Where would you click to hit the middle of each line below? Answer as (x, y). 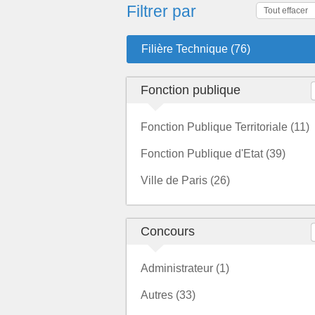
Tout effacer (286, 11)
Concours (168, 231)
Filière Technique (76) (196, 49)
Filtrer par (161, 11)
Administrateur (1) (185, 268)
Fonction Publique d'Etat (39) (213, 154)
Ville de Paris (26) (185, 180)
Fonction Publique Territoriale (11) (225, 127)
